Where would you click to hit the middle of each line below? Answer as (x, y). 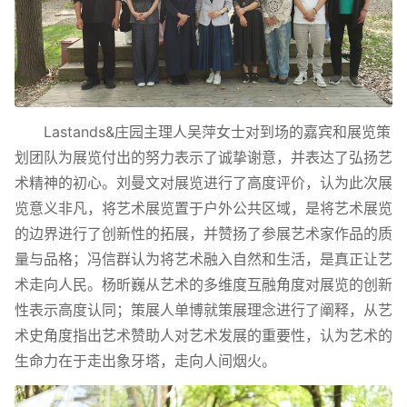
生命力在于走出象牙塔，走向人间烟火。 (145, 360)
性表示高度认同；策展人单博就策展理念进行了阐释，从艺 (203, 309)
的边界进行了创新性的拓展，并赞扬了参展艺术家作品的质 (203, 233)
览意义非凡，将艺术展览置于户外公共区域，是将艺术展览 (203, 208)
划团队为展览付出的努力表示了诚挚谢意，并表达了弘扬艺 (203, 157)
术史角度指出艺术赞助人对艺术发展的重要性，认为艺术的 (203, 335)
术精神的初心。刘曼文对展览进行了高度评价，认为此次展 (203, 182)
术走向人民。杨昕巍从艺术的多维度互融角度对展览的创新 (203, 284)
